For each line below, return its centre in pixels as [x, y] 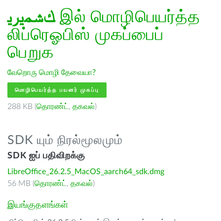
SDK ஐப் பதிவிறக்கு [46, 156]
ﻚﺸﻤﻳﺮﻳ [31, 17]
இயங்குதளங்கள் [38, 205]
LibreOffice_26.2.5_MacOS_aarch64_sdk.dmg [86, 172]
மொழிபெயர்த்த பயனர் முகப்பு [57, 90]
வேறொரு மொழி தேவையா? [52, 73]
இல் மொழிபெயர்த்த [128, 17]
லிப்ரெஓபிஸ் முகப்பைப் [86, 35]
